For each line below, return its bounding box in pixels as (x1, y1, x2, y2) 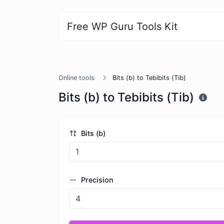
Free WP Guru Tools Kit (67, 20, 177, 32)
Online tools (58, 74, 94, 81)
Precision (78, 175, 113, 184)
